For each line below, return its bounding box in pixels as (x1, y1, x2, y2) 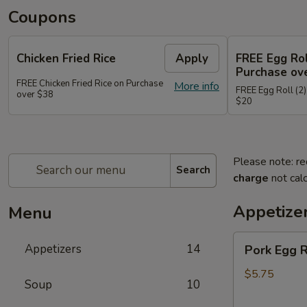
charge (233, 170, 269, 186)
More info (174, 79, 219, 94)
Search (176, 163, 210, 177)
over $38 (16, 88, 53, 101)
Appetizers (25, 241, 82, 257)
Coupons (8, 6, 76, 28)
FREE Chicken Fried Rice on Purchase (16, 77, 163, 90)
